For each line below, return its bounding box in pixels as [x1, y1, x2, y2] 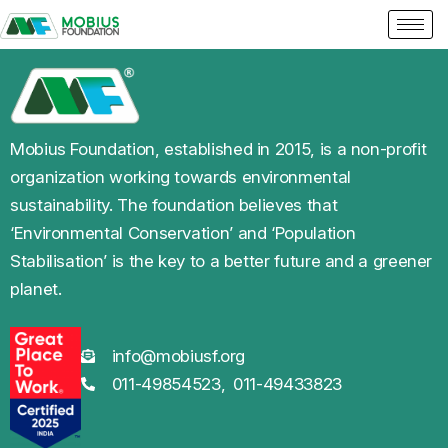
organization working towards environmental [10, 166, 351, 187]
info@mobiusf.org [111, 346, 246, 367]
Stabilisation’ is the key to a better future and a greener [10, 250, 433, 271]
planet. [10, 278, 62, 299]
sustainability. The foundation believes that [10, 194, 338, 215]
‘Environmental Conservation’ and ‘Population [10, 222, 356, 243]
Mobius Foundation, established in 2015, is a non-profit [10, 138, 427, 159]
